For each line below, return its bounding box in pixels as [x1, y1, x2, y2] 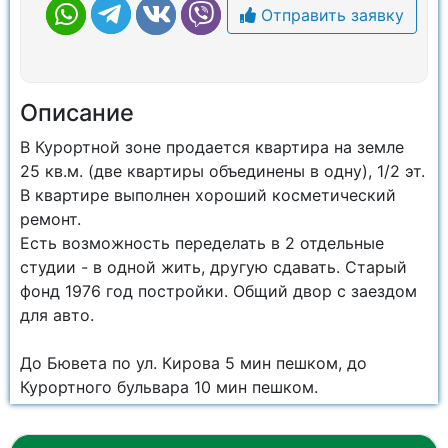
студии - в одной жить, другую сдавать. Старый [20, 257, 407, 277]
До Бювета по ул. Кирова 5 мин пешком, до [20, 353, 367, 373]
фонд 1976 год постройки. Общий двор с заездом [20, 281, 417, 301]
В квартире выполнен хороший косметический [20, 185, 396, 205]
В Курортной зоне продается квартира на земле [20, 137, 404, 157]
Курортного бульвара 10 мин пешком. [20, 377, 318, 397]
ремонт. [20, 209, 81, 229]
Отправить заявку [255, 4, 404, 25]
